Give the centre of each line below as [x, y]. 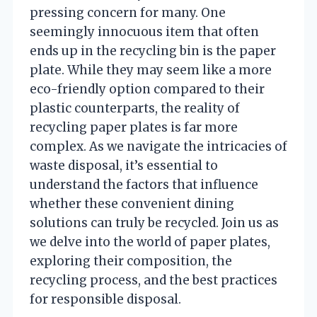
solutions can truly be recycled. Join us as [154, 223]
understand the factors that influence [144, 185]
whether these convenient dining [132, 204]
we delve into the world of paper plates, [150, 242]
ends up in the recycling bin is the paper [153, 51]
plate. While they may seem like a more [151, 70]
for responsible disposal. [105, 300]
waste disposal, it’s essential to [124, 166]
